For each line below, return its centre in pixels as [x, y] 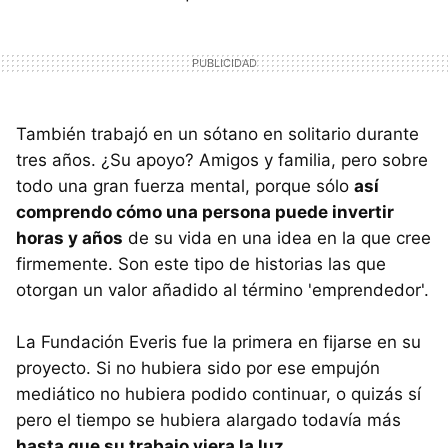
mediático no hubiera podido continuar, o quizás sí [218, 394]
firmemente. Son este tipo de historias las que [201, 264]
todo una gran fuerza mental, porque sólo [185, 186]
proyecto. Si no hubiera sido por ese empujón [198, 368]
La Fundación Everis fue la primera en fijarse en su [218, 342]
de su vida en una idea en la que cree [277, 238]
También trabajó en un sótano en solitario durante [217, 134]
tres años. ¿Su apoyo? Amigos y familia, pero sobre [222, 160]
